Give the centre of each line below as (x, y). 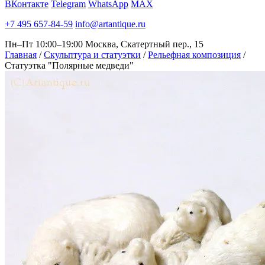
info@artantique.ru (110, 24)
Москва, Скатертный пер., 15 (144, 44)
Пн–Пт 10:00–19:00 (44, 44)
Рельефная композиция (194, 55)
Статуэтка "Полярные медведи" (69, 65)
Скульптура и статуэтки (92, 55)
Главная (21, 55)
